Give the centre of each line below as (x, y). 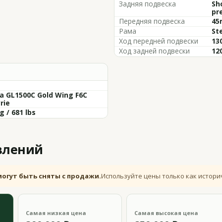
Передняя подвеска (152, 21)
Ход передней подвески (159, 41)
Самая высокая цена (166, 213)
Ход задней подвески (154, 51)
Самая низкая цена (56, 213)
